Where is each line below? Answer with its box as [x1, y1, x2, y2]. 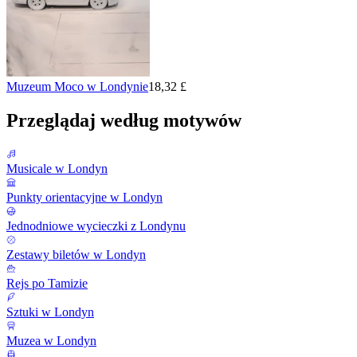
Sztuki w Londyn [6, 304, 94, 319]
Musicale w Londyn [6, 161, 108, 175]
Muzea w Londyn [6, 333, 96, 347]
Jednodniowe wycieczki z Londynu [6, 218, 186, 233]
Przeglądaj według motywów [6, 110, 241, 131]
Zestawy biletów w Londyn [6, 247, 146, 261]
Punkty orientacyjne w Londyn [6, 190, 163, 204]
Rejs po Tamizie [6, 276, 88, 290]
